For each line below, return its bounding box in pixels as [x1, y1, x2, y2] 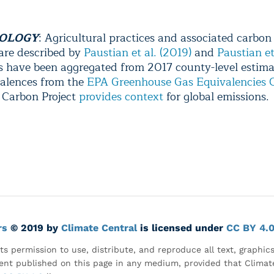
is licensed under [137, 221, 226, 234]
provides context [79, 87, 163, 106]
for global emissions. [163, 87, 269, 106]
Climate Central [61, 221, 137, 234]
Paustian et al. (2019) [84, 43, 191, 62]
